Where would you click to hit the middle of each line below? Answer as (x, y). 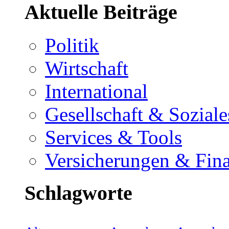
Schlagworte (78, 193)
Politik (72, 45)
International (96, 91)
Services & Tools (113, 137)
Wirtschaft (87, 68)
